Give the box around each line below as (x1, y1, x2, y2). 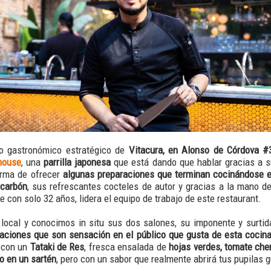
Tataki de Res (30, 240, 85, 253)
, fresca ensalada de (84, 240, 169, 253)
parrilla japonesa (44, 155, 111, 168)
